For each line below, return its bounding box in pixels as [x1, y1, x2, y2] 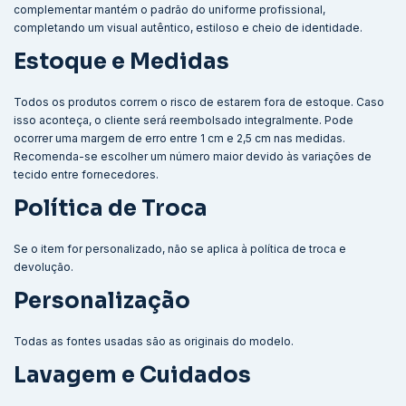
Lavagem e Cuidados [14, 361, 251, 389]
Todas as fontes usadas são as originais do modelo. [14, 333, 294, 348]
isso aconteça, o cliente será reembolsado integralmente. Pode [14, 112, 353, 127]
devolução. [14, 259, 73, 274]
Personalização [14, 286, 190, 314]
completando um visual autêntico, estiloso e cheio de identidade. [14, 20, 362, 34]
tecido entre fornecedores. [14, 167, 159, 181]
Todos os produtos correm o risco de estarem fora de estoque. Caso [14, 94, 384, 109]
